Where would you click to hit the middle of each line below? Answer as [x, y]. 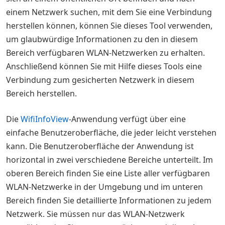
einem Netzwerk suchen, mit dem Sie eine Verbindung [109, 12]
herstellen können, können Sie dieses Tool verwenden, [109, 26]
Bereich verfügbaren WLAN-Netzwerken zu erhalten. [105, 53]
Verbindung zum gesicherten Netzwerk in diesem [100, 80]
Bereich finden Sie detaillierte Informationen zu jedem [109, 200]
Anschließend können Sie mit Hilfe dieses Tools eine [104, 66]
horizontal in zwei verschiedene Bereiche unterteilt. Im [109, 160]
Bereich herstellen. [41, 93]
